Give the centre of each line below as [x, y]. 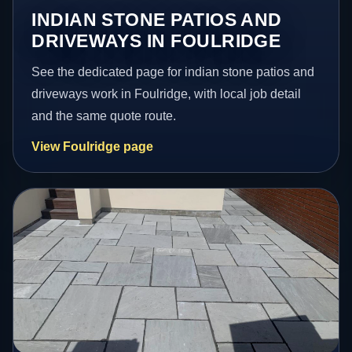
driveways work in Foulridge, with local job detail [167, 93]
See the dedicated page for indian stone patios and [173, 71]
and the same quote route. [104, 115]
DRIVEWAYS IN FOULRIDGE [156, 40]
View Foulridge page [93, 146]
